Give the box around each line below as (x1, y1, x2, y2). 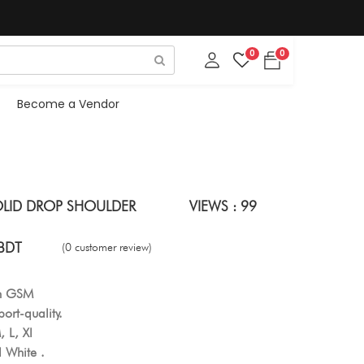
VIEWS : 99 (189, 197, 257, 214)
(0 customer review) (62, 240, 152, 253)
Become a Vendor (16, 95, 119, 112)
